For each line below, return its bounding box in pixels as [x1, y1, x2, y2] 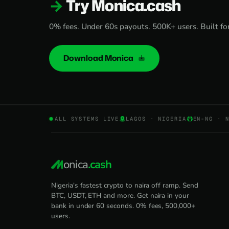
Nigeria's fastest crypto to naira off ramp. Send [51, 180, 198, 190]
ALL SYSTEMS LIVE [55, 115, 120, 122]
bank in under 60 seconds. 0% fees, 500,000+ [51, 201, 195, 211]
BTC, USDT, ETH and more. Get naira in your [51, 191, 189, 200]
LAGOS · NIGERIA [126, 115, 187, 122]
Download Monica [63, 53, 135, 63]
